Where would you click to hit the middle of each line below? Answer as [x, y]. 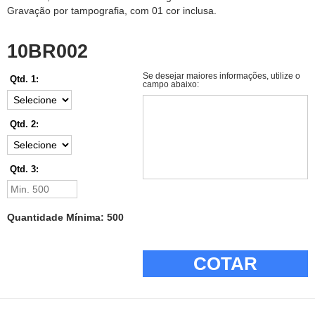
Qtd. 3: [24, 169]
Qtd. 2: [24, 124]
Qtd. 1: [24, 79]
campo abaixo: [171, 85]
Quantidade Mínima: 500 [65, 218]
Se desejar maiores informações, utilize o [221, 76]
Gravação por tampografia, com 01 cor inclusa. [112, 11]
